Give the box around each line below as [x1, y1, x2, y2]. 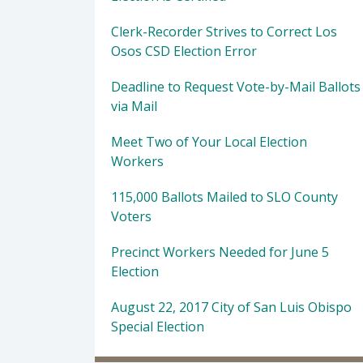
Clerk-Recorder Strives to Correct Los [111, 23, 337, 41]
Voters [111, 207, 152, 225]
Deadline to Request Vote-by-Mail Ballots [111, 78, 361, 96]
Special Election [111, 318, 204, 335]
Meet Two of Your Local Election [111, 133, 307, 151]
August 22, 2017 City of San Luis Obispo [111, 298, 352, 316]
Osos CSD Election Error [111, 42, 257, 60]
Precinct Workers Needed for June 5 [111, 243, 329, 261]
